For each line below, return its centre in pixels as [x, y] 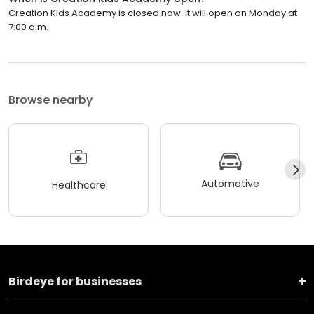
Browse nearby [50, 100]
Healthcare [78, 185]
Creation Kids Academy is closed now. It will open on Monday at [153, 13]
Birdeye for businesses [75, 281]
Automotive [230, 184]
